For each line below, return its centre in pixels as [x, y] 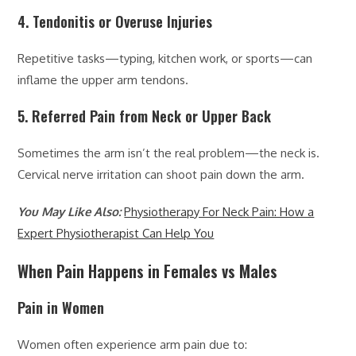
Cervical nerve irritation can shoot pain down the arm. [161, 174]
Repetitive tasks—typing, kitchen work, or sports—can [165, 58]
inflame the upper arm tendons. [103, 79]
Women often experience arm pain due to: [133, 344]
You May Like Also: [71, 211]
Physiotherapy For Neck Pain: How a [219, 211]
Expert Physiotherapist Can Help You [116, 233]
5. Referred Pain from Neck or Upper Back [145, 116]
